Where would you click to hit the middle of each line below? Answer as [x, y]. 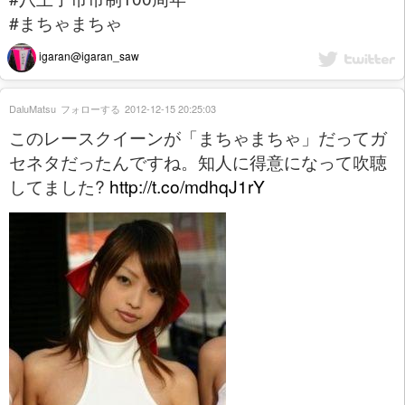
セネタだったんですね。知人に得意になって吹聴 [198, 161]
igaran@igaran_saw [88, 55]
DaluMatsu [33, 108]
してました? [59, 185]
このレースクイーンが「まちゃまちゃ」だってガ [198, 137]
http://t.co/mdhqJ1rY [187, 185]
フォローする [90, 108]
